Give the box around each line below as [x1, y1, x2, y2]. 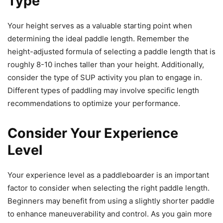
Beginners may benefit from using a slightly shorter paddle [7, 196, 215, 206]
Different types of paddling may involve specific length [7, 85, 199, 95]
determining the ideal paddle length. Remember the [7, 33, 189, 43]
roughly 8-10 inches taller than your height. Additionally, [7, 59, 204, 69]
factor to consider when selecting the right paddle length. [7, 183, 210, 193]
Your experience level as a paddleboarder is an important [7, 170, 209, 180]
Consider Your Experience [7, 124, 178, 141]
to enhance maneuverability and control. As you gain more [7, 209, 212, 219]
